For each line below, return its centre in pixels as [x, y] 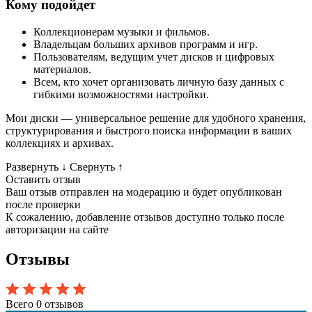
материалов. [62, 69]
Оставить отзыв [43, 179]
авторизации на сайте [57, 229]
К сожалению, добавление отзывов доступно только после [145, 217]
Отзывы [38, 259]
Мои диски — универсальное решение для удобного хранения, [156, 118]
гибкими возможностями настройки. [121, 94]
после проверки [43, 204]
